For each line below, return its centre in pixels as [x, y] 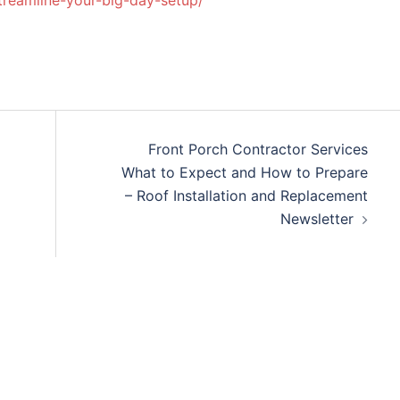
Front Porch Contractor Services [258, 149]
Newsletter [317, 219]
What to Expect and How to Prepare [244, 172]
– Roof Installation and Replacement [246, 196]
